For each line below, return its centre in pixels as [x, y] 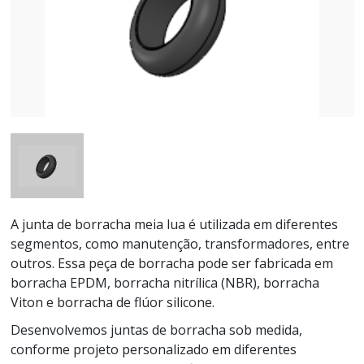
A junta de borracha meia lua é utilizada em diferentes [174, 225]
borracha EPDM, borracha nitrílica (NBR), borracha [165, 283]
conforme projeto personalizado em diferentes [153, 350]
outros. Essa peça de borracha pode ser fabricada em [171, 264]
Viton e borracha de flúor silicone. [112, 303]
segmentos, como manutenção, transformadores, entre [180, 244]
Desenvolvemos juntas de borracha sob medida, [156, 330]
